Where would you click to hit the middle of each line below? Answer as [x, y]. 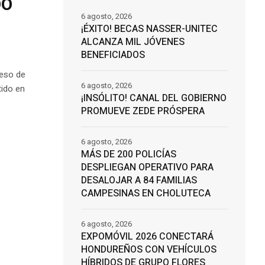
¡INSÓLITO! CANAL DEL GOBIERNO [153, 98]
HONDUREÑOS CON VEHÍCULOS [148, 250]
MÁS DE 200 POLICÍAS [128, 155]
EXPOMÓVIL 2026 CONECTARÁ [147, 237]
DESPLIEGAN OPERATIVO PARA [147, 168]
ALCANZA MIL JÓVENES [132, 42]
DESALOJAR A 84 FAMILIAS [139, 181]
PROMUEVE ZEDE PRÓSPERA [143, 112]
